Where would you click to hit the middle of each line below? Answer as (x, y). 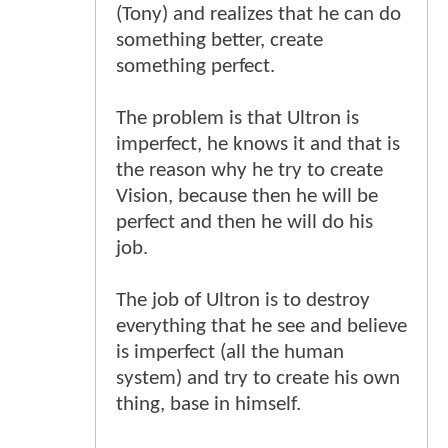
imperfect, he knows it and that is (258, 144)
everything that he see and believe (261, 326)
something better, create (219, 40)
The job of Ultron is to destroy (243, 300)
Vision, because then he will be (247, 196)
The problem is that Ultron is (237, 118)
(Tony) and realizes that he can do (258, 14)
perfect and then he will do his (244, 222)
